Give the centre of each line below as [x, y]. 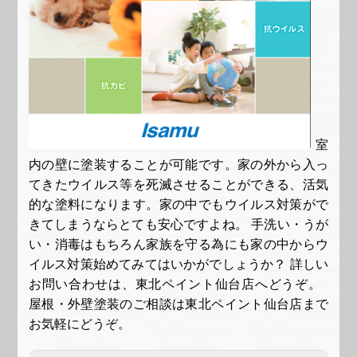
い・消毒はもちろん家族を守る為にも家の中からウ [178, 245]
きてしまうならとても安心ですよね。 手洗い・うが [178, 225]
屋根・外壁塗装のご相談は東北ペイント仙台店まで [178, 304]
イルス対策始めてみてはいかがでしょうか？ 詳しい [178, 265]
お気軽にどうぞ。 [92, 324]
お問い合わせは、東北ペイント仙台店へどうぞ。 [178, 284]
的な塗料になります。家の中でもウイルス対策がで [178, 205]
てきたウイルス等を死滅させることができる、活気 [178, 185]
